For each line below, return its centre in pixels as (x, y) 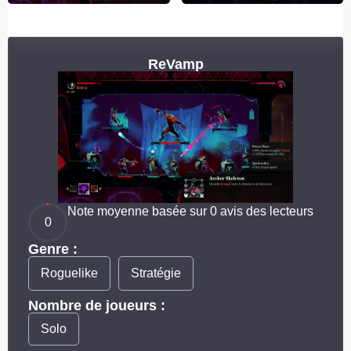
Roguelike (69, 273)
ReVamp (175, 64)
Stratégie (156, 273)
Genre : (53, 250)
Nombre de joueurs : (97, 306)
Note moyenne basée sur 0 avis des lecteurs (190, 212)
